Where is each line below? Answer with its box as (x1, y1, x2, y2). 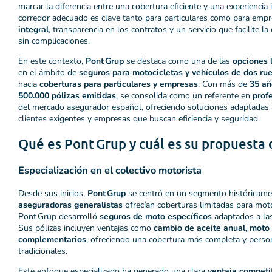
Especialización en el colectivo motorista (18, 163, 202, 178)
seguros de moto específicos (100, 210, 212, 222)
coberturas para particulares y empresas (39, 78, 198, 90)
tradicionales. (18, 245, 67, 257)
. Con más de (198, 78, 250, 90)
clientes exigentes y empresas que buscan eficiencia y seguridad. (18, 112, 260, 124)
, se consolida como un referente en (116, 89, 253, 101)
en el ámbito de (18, 66, 79, 78)
